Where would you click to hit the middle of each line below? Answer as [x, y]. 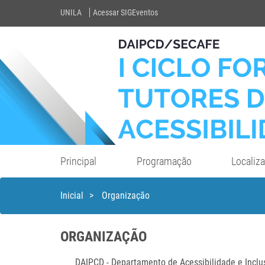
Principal [78, 161]
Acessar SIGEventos [125, 13]
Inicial [72, 195]
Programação [164, 161]
